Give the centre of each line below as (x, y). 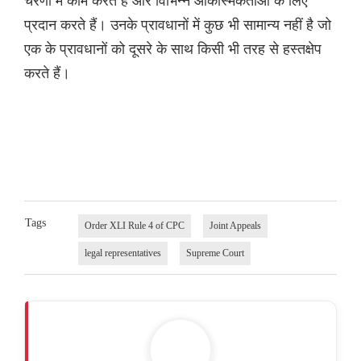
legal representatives (122, 253)
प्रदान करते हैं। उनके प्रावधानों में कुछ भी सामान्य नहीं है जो (178, 25)
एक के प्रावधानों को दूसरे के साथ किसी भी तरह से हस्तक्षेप (173, 49)
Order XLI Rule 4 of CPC (134, 226)
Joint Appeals (235, 226)
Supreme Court (215, 253)
